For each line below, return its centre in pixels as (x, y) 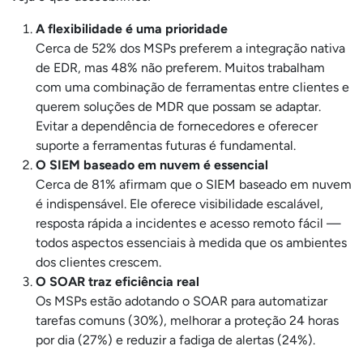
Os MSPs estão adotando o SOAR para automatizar (181, 301)
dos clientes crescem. (98, 262)
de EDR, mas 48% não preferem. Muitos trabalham (180, 68)
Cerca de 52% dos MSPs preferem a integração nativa (190, 48)
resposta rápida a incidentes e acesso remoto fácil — (188, 223)
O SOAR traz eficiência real (117, 282)
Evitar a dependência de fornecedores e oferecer (177, 126)
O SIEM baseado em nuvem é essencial (152, 165)
